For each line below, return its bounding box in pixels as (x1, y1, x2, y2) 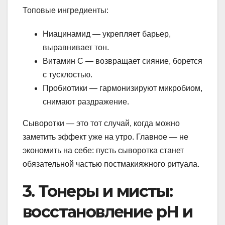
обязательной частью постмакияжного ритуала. (23, 159, 199, 168)
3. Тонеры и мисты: (23, 181, 173, 201)
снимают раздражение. (43, 97, 129, 106)
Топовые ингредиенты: (23, 6, 108, 15)
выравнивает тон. (43, 43, 109, 52)
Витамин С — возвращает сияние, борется (43, 56, 202, 65)
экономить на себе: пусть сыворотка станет (23, 146, 184, 155)
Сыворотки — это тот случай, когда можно (23, 119, 180, 128)
